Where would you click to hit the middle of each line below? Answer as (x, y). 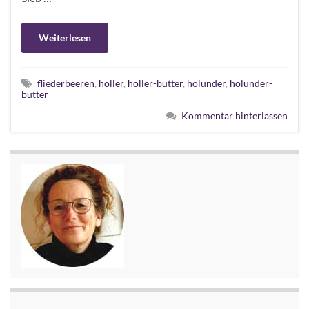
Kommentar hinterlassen (235, 115)
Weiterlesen (65, 37)
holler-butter (155, 83)
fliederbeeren (66, 83)
